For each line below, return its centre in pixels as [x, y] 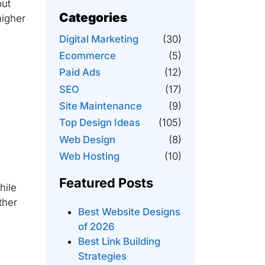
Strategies [102, 256]
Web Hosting [89, 156]
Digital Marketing [98, 39]
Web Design [87, 139]
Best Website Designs [129, 212]
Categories [93, 18]
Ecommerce [87, 55]
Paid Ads [80, 72]
